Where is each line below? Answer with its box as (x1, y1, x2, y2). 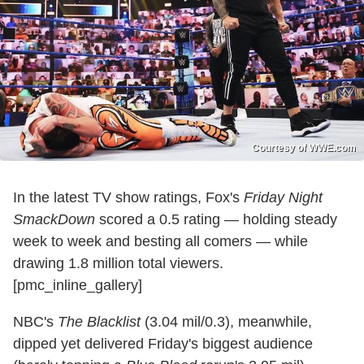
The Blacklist (58, 314, 141, 331)
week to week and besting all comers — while (13, 233, 308, 250)
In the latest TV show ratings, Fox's (13, 189, 244, 206)
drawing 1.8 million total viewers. (13, 255, 223, 272)
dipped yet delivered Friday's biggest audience (13, 336, 313, 353)
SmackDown (13, 211, 95, 228)
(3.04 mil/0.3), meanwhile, (141, 314, 312, 331)
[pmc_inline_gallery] (13, 277, 142, 294)
